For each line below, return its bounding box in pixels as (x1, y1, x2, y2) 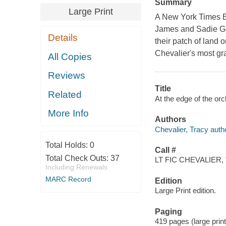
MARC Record (45, 175, 91, 183)
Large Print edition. (154, 186, 216, 195)
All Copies (48, 51, 92, 62)
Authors (154, 115, 186, 124)
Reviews (48, 70, 86, 81)
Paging (154, 207, 182, 216)
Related (48, 89, 82, 100)
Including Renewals (45, 162, 107, 171)
